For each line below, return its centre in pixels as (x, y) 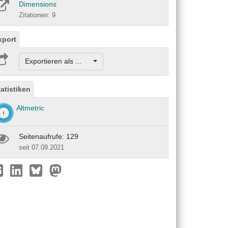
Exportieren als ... (58, 61)
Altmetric (30, 108)
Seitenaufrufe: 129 (49, 136)
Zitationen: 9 (37, 15)
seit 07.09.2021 (41, 147)
